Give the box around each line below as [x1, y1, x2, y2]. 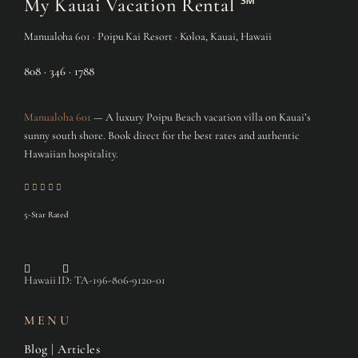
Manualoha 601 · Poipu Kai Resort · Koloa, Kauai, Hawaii [23, 29, 272, 43]
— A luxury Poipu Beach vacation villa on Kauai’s [90, 109, 311, 124]
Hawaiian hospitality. [23, 146, 118, 161]
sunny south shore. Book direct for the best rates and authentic [23, 128, 300, 142]
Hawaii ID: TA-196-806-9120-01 [23, 272, 165, 287]
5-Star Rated [23, 209, 70, 220]
